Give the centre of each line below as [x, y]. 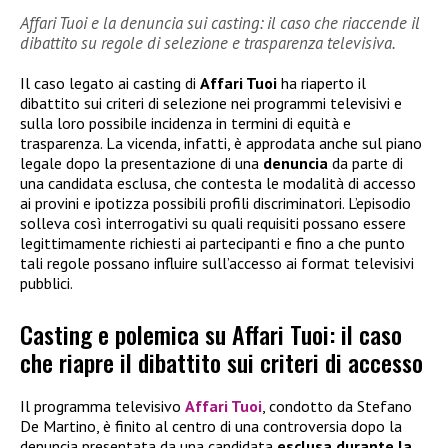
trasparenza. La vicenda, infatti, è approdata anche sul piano [221, 143]
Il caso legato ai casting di [110, 83]
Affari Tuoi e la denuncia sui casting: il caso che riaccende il [220, 23]
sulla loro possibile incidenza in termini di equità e [185, 123]
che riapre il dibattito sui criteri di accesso [221, 361]
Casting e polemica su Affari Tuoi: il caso [211, 333]
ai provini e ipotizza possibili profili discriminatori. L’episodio [215, 203]
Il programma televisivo [102, 405]
